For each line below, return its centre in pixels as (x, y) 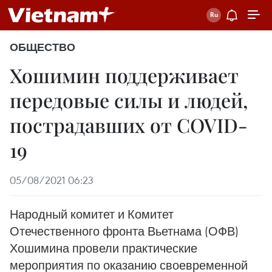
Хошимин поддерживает (124, 75)
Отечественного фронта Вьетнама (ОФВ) (124, 231)
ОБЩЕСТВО (42, 47)
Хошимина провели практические (104, 248)
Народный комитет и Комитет (92, 214)
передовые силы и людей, (129, 100)
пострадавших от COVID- (129, 125)
